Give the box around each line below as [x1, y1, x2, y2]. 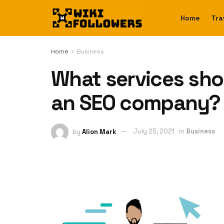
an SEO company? [51, 89, 220, 116]
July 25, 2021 [133, 127, 174, 136]
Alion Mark [82, 127, 116, 136]
